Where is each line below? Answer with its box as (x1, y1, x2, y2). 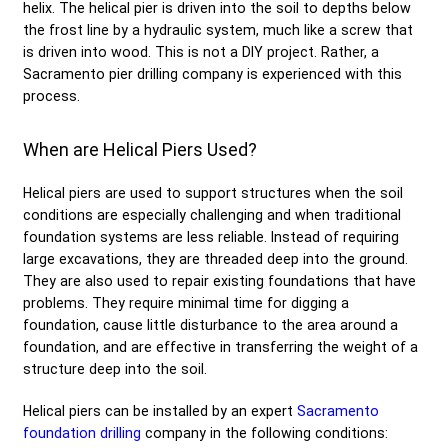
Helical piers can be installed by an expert (23, 402, 297, 419)
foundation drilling (23, 424, 141, 441)
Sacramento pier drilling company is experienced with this (23, 65, 402, 82)
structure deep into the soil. (23, 360, 207, 377)
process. (23, 87, 80, 104)
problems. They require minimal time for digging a (23, 294, 349, 311)
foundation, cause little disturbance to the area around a (23, 316, 398, 333)
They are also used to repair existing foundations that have (23, 272, 416, 289)
